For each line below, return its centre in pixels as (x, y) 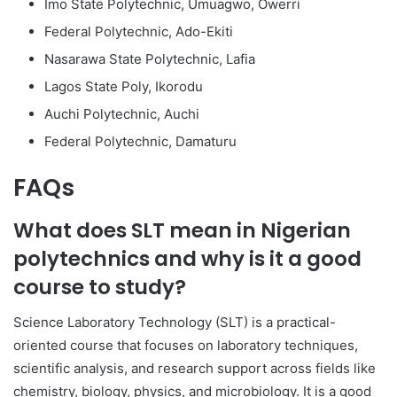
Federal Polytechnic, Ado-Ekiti (139, 32)
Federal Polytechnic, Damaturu (140, 142)
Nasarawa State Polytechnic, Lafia (150, 59)
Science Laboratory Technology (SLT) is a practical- (175, 323)
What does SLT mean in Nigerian (182, 230)
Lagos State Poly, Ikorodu (124, 87)
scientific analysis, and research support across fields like (195, 369)
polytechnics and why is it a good (187, 258)
